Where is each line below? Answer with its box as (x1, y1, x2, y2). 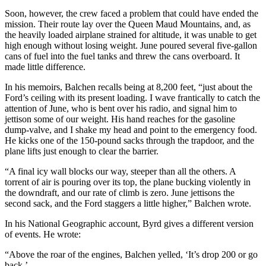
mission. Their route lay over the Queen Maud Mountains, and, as (5, 18, 251, 29)
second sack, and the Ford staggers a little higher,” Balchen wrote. (5, 198, 251, 208)
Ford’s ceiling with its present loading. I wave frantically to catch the (5, 92, 260, 103)
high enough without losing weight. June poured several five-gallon (5, 40, 257, 50)
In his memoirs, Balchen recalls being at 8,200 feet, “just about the (5, 81, 252, 92)
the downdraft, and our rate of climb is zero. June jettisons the (5, 187, 235, 198)
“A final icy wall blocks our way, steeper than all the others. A (5, 166, 236, 176)
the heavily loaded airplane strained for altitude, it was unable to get (5, 29, 256, 40)
